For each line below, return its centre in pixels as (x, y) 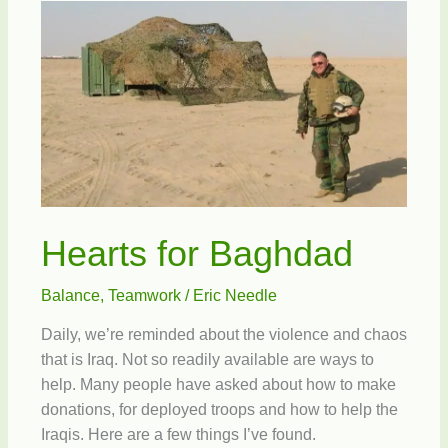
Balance (70, 295)
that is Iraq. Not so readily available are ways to (207, 360)
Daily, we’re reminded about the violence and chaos (223, 335)
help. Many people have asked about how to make (218, 385)
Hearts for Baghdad (196, 254)
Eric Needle (234, 295)
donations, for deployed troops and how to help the (219, 410)
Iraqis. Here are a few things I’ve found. (178, 435)
